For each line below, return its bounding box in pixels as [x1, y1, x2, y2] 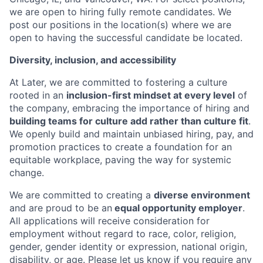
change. [9, 167, 44, 179]
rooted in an [9, 89, 66, 102]
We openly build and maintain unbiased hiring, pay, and [9, 128, 254, 140]
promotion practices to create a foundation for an [9, 141, 232, 153]
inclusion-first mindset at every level [66, 89, 235, 102]
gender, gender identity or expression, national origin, [9, 241, 247, 253]
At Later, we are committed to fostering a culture [9, 76, 227, 89]
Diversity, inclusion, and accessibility [9, 54, 176, 66]
